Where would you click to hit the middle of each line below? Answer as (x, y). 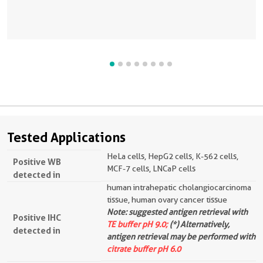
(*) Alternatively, (199, 224)
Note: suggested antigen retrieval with (177, 212)
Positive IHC (37, 218)
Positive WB (37, 162)
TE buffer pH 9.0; (137, 224)
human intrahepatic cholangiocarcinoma (179, 187)
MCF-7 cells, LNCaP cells (151, 168)
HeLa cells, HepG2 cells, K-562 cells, (173, 156)
